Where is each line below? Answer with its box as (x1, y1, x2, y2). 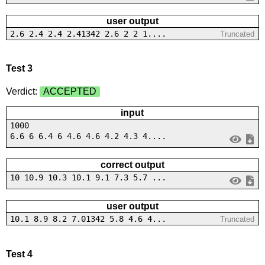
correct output (100, 160, 164, 170)
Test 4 (5, 248, 33, 259)
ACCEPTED (43, 86, 96, 97)
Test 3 (5, 63, 33, 74)
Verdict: (5, 86, 40, 97)
